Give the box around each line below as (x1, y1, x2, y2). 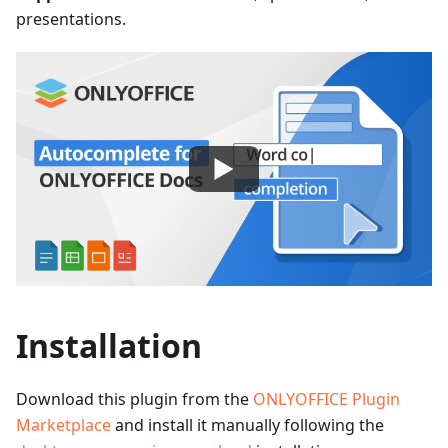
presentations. (16, 8, 126, 30)
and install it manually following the (111, 414, 384, 436)
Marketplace (16, 414, 111, 436)
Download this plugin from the (16, 388, 253, 410)
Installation (16, 324, 202, 367)
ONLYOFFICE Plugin (253, 388, 400, 410)
